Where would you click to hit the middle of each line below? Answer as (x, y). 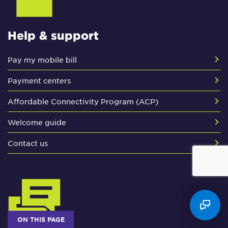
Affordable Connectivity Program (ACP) (83, 101)
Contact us (28, 143)
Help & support (53, 35)
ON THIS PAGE (41, 219)
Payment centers (39, 80)
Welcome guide (37, 122)
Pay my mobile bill (42, 59)
